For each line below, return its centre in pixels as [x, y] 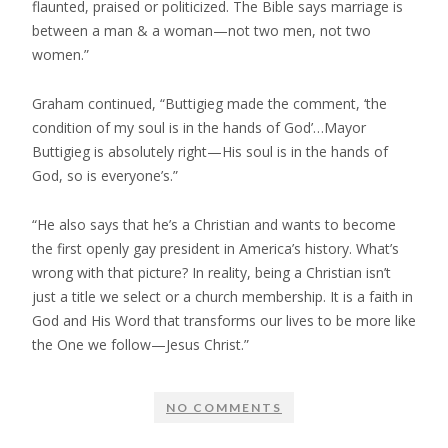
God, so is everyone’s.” [105, 175]
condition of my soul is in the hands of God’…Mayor [199, 127]
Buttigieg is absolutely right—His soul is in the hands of [210, 151]
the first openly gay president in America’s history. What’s [215, 248]
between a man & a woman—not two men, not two [201, 30]
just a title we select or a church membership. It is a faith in [222, 296]
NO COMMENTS [224, 407]
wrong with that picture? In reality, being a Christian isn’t [211, 272]
